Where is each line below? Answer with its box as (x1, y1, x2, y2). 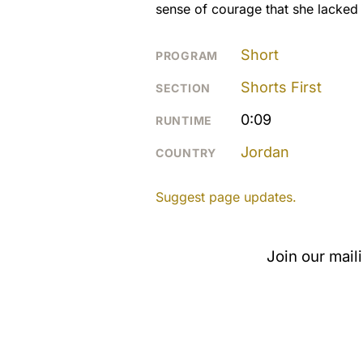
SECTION (156, 81, 211, 96)
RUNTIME (156, 113, 212, 128)
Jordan (241, 143, 289, 161)
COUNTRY (156, 146, 216, 160)
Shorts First (241, 79, 322, 96)
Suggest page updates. (156, 189, 297, 206)
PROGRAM (156, 49, 218, 63)
